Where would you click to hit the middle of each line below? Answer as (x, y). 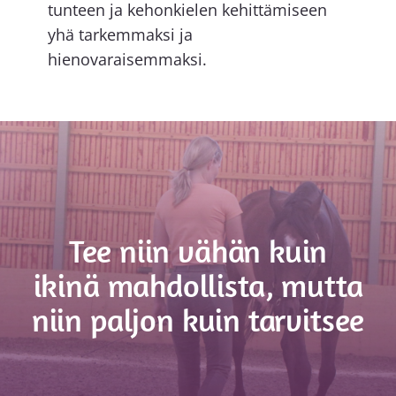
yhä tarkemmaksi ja (120, 35)
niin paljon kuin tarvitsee (198, 319)
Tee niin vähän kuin (198, 250)
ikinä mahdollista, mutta (198, 285)
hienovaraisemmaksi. (127, 60)
